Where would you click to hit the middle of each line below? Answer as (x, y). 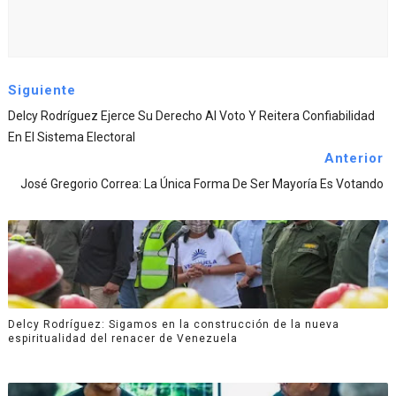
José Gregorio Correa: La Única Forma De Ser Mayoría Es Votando (202, 184)
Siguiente (42, 91)
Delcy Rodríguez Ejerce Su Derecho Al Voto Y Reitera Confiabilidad (191, 116)
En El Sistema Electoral (71, 137)
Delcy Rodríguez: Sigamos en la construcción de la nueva (173, 324)
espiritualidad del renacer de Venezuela (122, 338)
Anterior (354, 159)
